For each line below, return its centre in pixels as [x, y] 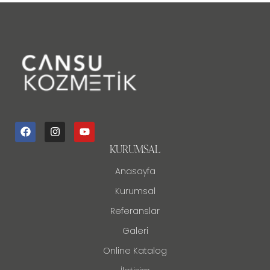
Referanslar [135, 211]
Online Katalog [135, 250]
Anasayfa [135, 171]
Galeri [135, 231]
